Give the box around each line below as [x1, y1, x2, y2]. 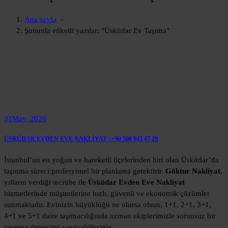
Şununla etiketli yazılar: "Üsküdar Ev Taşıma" [24, 26, 169, 35]
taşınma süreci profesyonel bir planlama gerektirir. [4, 167, 165, 176]
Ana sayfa [24, 15, 56, 24]
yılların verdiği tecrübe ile [4, 178, 88, 187]
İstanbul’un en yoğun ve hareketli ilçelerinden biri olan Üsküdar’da [4, 156, 219, 164]
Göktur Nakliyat [165, 167, 220, 176]
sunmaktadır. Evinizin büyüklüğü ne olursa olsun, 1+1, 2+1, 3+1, [4, 201, 211, 209]
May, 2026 [12, 114, 46, 123]
